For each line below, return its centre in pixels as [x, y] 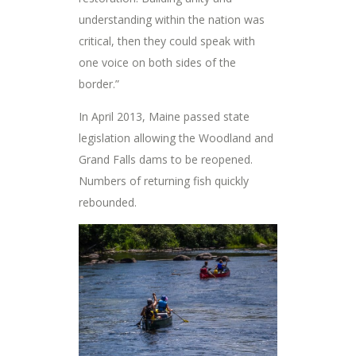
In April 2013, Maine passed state [164, 117]
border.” [99, 84]
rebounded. [108, 203]
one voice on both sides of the [157, 63]
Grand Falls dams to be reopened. [166, 160]
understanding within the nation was [172, 20]
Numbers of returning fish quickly [164, 181]
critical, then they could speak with [167, 41]
